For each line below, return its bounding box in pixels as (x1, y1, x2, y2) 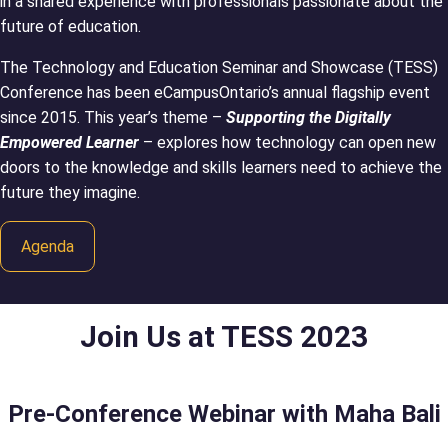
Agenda (21, 236, 74, 256)
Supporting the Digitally (226, 107, 391, 127)
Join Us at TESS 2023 (80, 319, 368, 354)
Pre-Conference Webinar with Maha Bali (7, 399, 441, 428)
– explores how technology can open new (143, 132, 436, 152)
